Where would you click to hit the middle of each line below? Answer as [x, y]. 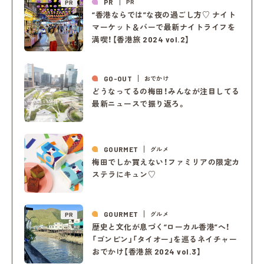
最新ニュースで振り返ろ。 [139, 104]
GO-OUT [118, 79]
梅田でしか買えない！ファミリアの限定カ [166, 162]
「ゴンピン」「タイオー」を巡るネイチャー [165, 239]
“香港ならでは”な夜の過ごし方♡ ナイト [164, 14]
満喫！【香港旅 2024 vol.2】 [141, 39]
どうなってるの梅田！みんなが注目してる [166, 92]
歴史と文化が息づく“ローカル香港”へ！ [161, 227]
